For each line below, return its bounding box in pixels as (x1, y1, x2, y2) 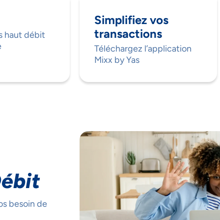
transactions (94, 27, 162, 41)
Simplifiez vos (94, 13, 168, 27)
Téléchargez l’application (94, 43, 192, 55)
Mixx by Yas (94, 55, 141, 66)
